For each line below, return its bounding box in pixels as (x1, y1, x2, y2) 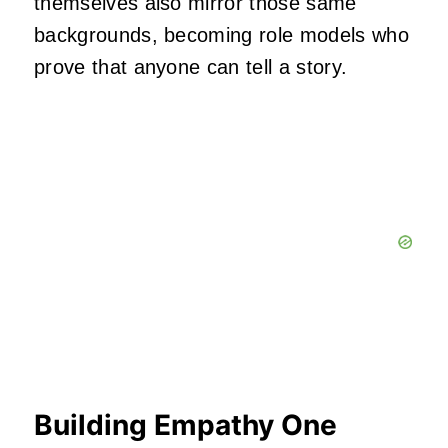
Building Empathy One (34, 408, 337, 443)
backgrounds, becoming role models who (34, 24, 409, 47)
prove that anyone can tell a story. (34, 56, 348, 79)
